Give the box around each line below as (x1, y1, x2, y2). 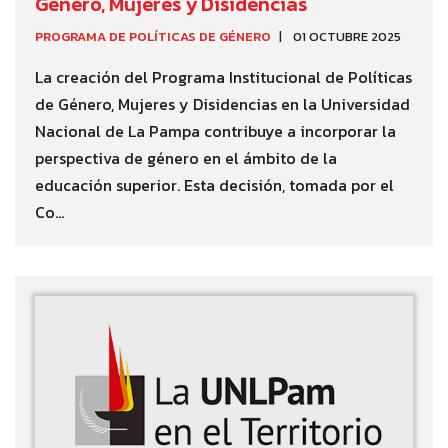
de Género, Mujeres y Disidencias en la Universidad (35, 92, 410, 117)
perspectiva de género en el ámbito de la (35, 146, 337, 171)
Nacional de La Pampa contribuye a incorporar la (35, 119, 396, 144)
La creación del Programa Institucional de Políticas (35, 65, 412, 90)
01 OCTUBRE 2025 (293, 27, 401, 47)
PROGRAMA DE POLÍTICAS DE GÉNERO (35, 27, 271, 47)
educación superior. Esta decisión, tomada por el (35, 173, 394, 198)
